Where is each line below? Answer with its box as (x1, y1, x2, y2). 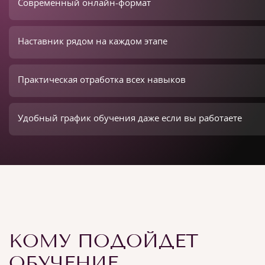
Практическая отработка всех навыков (18, 73, 186, 85)
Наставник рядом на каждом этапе (18, 35, 167, 47)
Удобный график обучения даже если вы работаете (18, 112, 242, 124)
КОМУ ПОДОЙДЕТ (9, 230, 198, 252)
